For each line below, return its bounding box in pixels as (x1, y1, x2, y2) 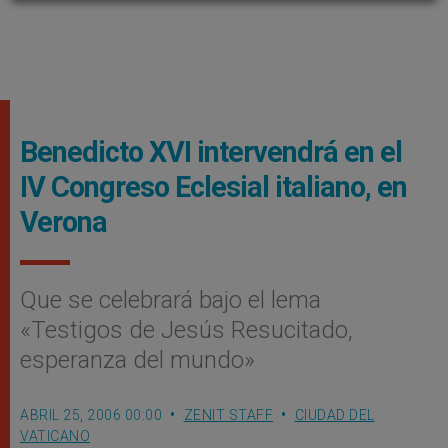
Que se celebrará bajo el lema (20, 286, 321, 314)
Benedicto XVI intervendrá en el (20, 135, 402, 169)
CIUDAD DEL (294, 407, 375, 423)
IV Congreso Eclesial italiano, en (20, 170, 407, 204)
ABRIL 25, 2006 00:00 (20, 407, 162, 423)
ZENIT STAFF (183, 407, 273, 423)
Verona (20, 205, 107, 239)
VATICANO (20, 428, 90, 444)
